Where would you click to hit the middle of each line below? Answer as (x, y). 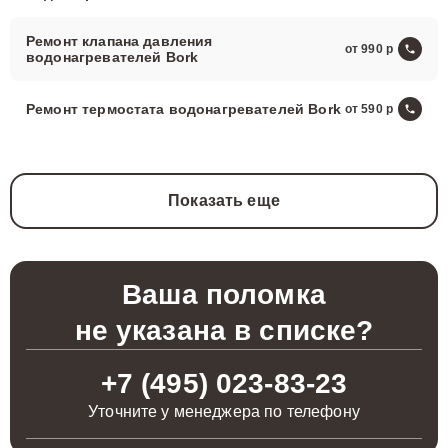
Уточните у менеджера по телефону (224, 411)
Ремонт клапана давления (119, 41)
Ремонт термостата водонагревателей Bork (183, 109)
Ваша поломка (224, 294)
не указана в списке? (224, 330)
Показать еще (224, 200)
